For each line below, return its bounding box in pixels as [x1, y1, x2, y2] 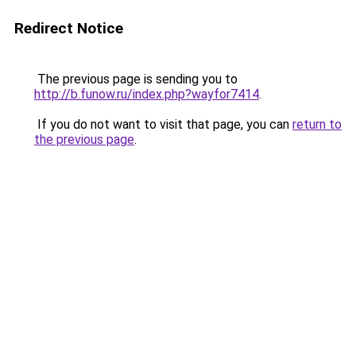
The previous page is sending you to [34, 72, 238, 87]
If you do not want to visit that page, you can [34, 117, 292, 132]
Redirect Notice [14, 19, 123, 37]
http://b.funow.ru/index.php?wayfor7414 [34, 87, 259, 102]
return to [292, 117, 342, 132]
